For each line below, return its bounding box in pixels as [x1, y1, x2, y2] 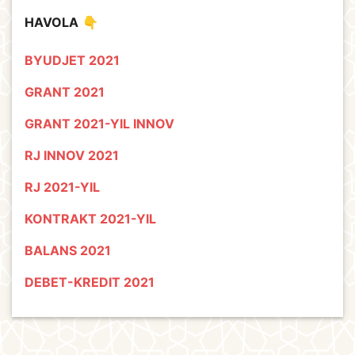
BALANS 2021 [25, 242, 111, 258]
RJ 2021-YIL [25, 178, 100, 195]
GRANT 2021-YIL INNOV [25, 115, 174, 132]
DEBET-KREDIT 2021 [25, 273, 155, 290]
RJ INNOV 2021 [25, 147, 119, 163]
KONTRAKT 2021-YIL [25, 210, 156, 227]
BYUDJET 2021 [25, 52, 120, 68]
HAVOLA [25, 13, 78, 30]
